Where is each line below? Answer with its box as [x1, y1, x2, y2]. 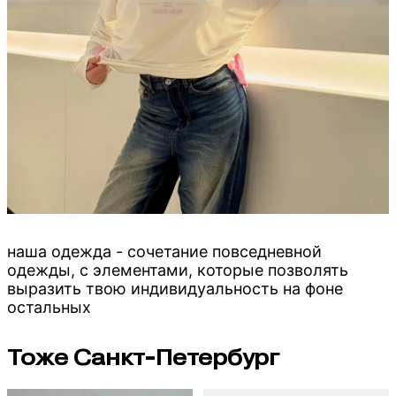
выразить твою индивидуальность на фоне [7, 279, 343, 299]
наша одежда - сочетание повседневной [7, 242, 322, 262]
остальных [7, 298, 91, 317]
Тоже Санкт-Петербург [7, 345, 279, 371]
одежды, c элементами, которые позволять [7, 261, 348, 280]
